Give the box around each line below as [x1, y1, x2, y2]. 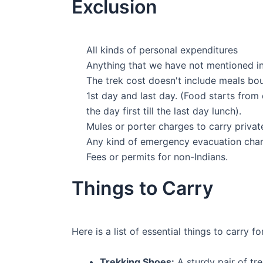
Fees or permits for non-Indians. [86, 151, 228, 163]
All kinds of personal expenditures [86, 44, 238, 56]
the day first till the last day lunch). [86, 105, 241, 117]
